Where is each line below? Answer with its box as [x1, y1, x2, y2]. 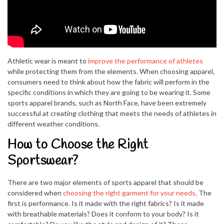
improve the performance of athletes [88, 56, 203, 65]
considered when [7, 188, 61, 197]
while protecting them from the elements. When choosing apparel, [7, 67, 214, 76]
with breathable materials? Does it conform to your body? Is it [7, 209, 199, 218]
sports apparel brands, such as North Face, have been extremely [7, 98, 206, 107]
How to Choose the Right [7, 136, 148, 154]
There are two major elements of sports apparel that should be [7, 178, 203, 187]
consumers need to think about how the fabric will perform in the [7, 77, 209, 86]
